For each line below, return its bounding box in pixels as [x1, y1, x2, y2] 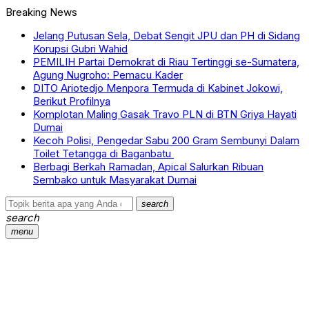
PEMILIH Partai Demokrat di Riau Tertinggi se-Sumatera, [33, 55, 299, 68]
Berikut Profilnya [33, 94, 110, 108]
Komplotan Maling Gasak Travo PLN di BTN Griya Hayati [33, 108, 297, 121]
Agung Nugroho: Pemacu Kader [33, 68, 183, 81]
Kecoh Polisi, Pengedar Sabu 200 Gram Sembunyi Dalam [33, 134, 299, 147]
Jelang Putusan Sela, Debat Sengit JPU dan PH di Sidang [33, 29, 300, 42]
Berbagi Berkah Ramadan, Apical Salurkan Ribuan [33, 160, 263, 173]
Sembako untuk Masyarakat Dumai [33, 173, 197, 186]
